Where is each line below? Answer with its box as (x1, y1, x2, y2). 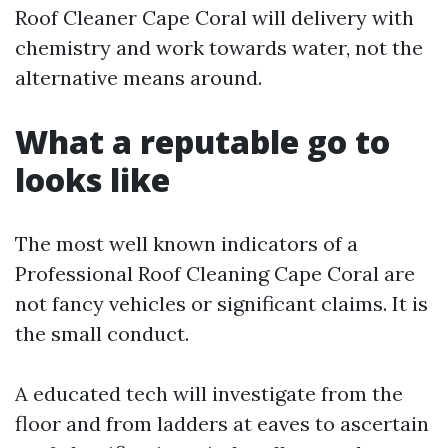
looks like (15, 158, 170, 201)
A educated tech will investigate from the (15, 381, 403, 406)
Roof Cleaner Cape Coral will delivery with (15, 5, 414, 30)
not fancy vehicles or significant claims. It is (15, 291, 428, 316)
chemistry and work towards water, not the (15, 35, 423, 60)
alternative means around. (15, 65, 262, 90)
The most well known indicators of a (15, 231, 358, 256)
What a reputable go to (15, 120, 390, 163)
